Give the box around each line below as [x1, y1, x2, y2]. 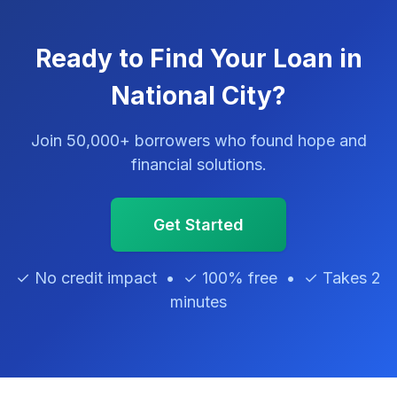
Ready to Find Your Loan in [35, 43, 362, 74]
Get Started [153, 215, 244, 234]
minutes [170, 292, 227, 311]
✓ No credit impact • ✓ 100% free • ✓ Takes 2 [16, 269, 381, 287]
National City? [111, 81, 286, 111]
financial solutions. [130, 155, 267, 174]
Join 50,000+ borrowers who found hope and [30, 131, 367, 150]
